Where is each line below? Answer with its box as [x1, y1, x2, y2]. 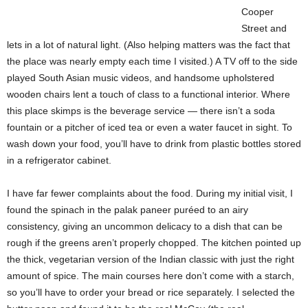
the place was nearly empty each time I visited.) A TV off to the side [7, 55, 298, 67]
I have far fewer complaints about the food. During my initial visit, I [7, 187, 293, 199]
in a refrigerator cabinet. [7, 154, 114, 166]
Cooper [241, 5, 274, 17]
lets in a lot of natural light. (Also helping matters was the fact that [7, 38, 290, 50]
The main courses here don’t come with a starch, [82, 269, 294, 281]
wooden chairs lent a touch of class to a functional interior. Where [7, 88, 290, 100]
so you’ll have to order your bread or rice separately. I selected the [7, 286, 295, 298]
